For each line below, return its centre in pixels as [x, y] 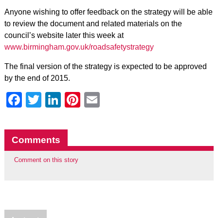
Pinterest [111, 100]
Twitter [64, 100]
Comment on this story [46, 160]
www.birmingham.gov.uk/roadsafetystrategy [79, 47]
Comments [36, 140]
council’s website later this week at [64, 35]
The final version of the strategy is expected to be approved [105, 66]
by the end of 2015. [37, 78]
